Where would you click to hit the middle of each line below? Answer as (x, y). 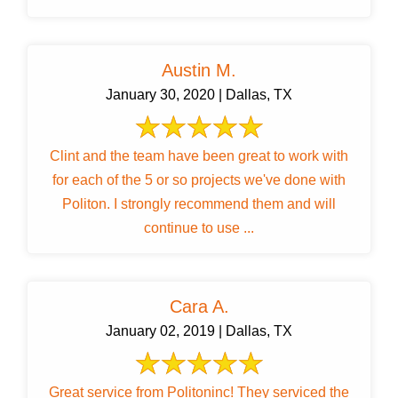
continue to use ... (199, 228)
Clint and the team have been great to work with (199, 156)
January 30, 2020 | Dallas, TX (199, 95)
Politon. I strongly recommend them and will (199, 204)
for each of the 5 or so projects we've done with (199, 180)
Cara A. (199, 307)
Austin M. (199, 71)
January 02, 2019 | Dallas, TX (199, 331)
